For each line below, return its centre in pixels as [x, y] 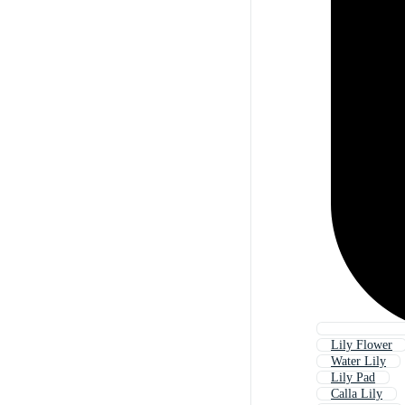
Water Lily [358, 362]
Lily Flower [362, 345]
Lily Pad [353, 378]
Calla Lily [357, 394]
